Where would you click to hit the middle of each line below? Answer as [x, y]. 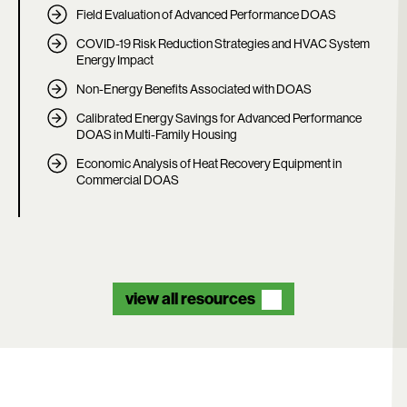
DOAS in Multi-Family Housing [157, 134]
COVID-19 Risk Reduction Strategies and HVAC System [223, 43]
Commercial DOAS [128, 179]
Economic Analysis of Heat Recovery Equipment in [209, 163]
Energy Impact [115, 60]
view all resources [190, 298]
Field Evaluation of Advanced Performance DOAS [206, 14]
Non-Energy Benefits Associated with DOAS [194, 89]
